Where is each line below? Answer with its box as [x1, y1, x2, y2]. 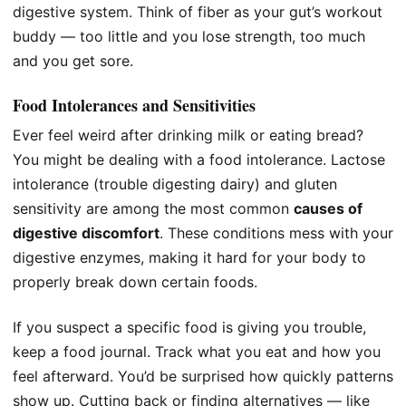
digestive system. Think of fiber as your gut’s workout [13, 3, 382, 22]
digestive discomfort [13, 224, 159, 243]
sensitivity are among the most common [13, 199, 294, 218]
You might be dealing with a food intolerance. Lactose [13, 150, 385, 169]
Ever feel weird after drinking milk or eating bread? [13, 126, 363, 145]
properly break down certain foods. [13, 273, 257, 292]
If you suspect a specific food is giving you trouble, [13, 317, 366, 336]
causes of [294, 199, 362, 218]
